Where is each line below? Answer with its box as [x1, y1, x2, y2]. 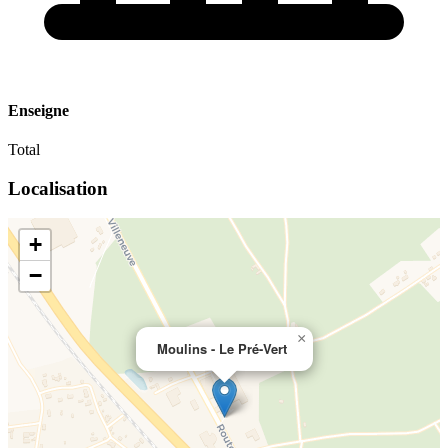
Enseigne [8, 101, 69, 119]
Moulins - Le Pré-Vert [157, 339, 287, 359]
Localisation [8, 177, 108, 199]
